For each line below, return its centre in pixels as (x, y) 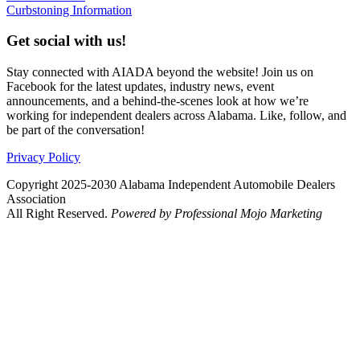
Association (36, 199)
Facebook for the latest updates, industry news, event (140, 87)
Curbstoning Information (69, 10)
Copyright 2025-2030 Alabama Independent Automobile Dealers (171, 185)
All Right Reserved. (59, 214)
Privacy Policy (43, 157)
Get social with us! (66, 41)
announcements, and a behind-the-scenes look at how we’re (157, 101)
